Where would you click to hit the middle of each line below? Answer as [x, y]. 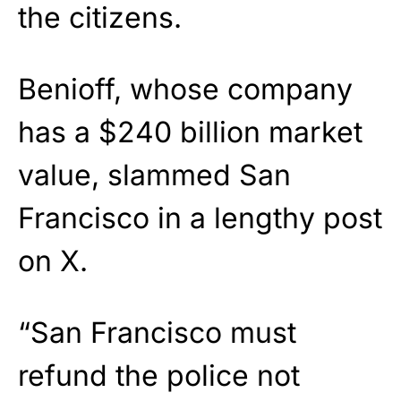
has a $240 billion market [190, 132]
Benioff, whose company [185, 89]
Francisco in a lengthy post [200, 218]
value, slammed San [154, 175]
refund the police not [159, 375]
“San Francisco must [157, 332]
